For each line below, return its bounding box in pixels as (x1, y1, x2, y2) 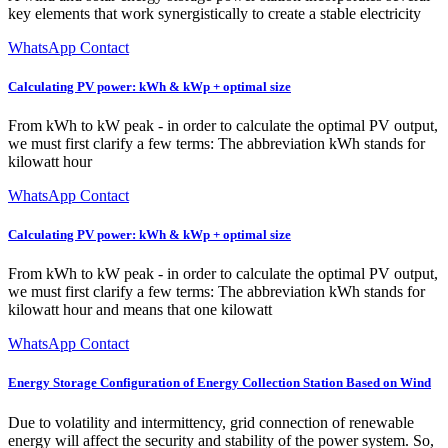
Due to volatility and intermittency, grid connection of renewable (8, 413, 414, 431)
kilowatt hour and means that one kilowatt (8, 301, 272, 319)
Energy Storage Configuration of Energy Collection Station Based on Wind (8, 375, 431, 391)
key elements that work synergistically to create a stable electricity (8, 4, 421, 22)
